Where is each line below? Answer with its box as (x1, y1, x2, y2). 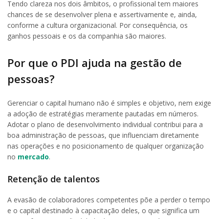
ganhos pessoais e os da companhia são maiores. (7, 31, 166, 41)
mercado (16, 152, 49, 161)
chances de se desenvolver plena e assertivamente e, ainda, (7, 10, 197, 20)
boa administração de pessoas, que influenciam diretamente (7, 130, 199, 140)
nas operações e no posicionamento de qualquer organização (7, 141, 204, 151)
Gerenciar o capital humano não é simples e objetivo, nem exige (7, 98, 211, 108)
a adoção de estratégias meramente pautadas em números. (7, 109, 198, 118)
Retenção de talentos (7, 173, 100, 185)
